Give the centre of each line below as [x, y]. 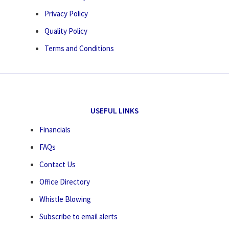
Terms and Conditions [79, 49]
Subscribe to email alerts [79, 217]
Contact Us [58, 165]
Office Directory [65, 182]
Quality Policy [66, 31]
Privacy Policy [66, 14]
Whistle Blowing [65, 199]
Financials [55, 130]
